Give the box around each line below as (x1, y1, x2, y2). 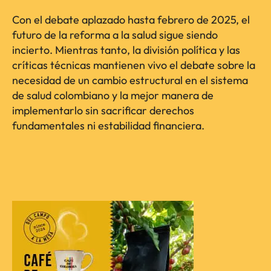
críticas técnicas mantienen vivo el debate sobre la (12, 58, 255, 73)
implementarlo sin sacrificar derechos (12, 103, 194, 118)
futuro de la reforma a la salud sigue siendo (12, 28, 218, 42)
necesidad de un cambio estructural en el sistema (12, 73, 248, 88)
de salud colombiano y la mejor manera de (12, 88, 214, 103)
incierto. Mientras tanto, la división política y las (12, 43, 240, 57)
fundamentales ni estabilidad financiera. (12, 119, 204, 133)
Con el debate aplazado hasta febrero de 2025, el (12, 13, 250, 27)
